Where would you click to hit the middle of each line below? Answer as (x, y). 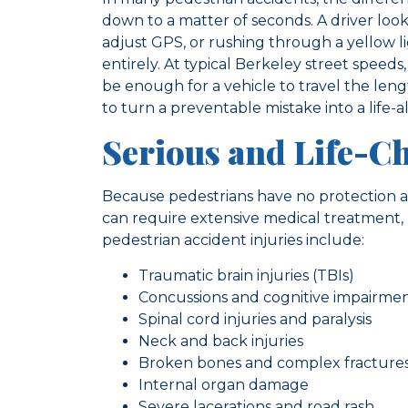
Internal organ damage (224, 384)
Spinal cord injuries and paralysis (255, 319)
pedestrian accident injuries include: (233, 240)
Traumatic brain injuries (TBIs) (246, 275)
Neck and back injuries (221, 341)
